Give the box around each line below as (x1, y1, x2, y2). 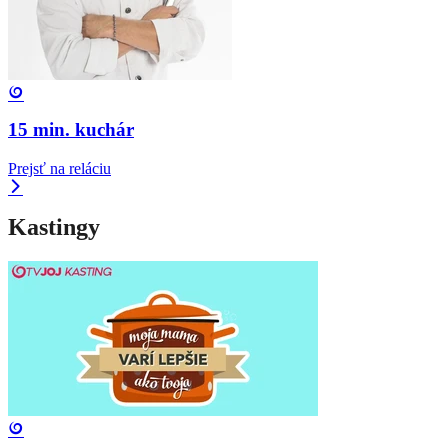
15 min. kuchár (8, 118, 134, 140)
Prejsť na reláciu (8, 159, 111, 177)
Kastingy (8, 213, 100, 240)
